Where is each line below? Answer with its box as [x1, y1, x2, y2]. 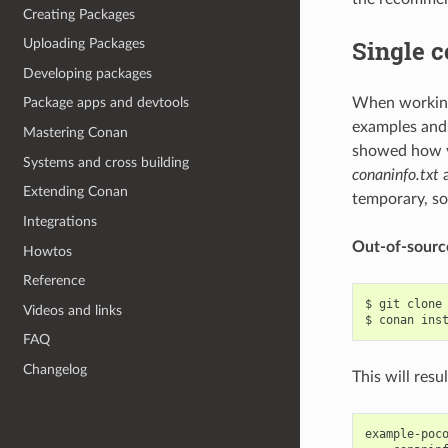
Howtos [23, 243, 73, 259]
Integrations [23, 213, 98, 229]
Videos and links [23, 302, 123, 318]
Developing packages [23, 65, 153, 81]
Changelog [23, 362, 88, 378]
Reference [23, 273, 86, 289]
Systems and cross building [23, 154, 190, 170]
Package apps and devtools [23, 95, 190, 111]
